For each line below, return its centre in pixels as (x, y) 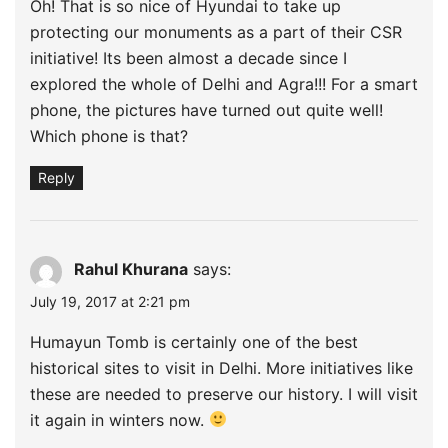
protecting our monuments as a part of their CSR (216, 31)
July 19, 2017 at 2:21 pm (110, 301)
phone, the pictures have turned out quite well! (206, 109)
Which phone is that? (109, 135)
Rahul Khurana (131, 268)
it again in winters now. (119, 419)
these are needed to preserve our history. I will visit (224, 393)
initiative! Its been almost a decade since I (188, 57)
